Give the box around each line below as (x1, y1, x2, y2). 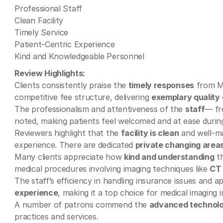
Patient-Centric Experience (14, 39, 115, 49)
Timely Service (14, 27, 69, 37)
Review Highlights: (14, 68, 85, 78)
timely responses (128, 80, 194, 90)
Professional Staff (14, 3, 82, 13)
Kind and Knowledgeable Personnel (14, 51, 144, 61)
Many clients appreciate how (14, 152, 124, 162)
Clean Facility (14, 15, 64, 25)
